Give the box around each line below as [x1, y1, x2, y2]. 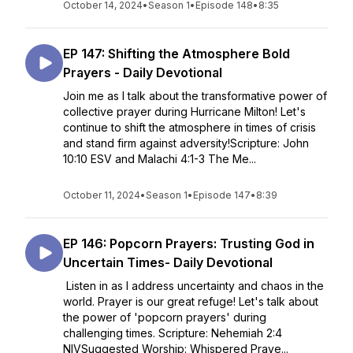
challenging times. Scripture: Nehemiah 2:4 [63, 326, 282, 340]
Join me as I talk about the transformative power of [63, 89, 327, 102]
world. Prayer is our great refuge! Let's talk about [63, 295, 318, 308]
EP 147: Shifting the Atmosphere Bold [63, 46, 290, 61]
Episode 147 [193, 189, 251, 201]
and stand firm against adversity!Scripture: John [63, 136, 309, 150]
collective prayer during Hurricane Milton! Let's [63, 105, 306, 118]
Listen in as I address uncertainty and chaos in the [63, 279, 324, 292]
